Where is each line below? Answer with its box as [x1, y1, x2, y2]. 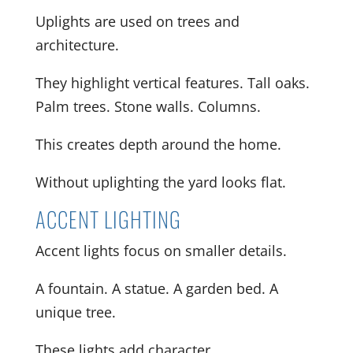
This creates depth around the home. [35, 134, 281, 154]
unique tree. [35, 302, 116, 321]
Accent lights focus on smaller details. [35, 240, 287, 260]
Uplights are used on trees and [35, 11, 240, 31]
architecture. [35, 35, 119, 54]
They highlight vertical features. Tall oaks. [35, 72, 310, 92]
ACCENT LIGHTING [35, 203, 181, 235]
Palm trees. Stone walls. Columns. [35, 96, 261, 116]
